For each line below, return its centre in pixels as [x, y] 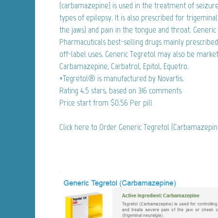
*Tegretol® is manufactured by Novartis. [122, 78]
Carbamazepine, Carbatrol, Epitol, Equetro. [124, 66]
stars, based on [114, 90]
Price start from [85, 102]
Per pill [140, 102]
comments [164, 90]
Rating [70, 90]
